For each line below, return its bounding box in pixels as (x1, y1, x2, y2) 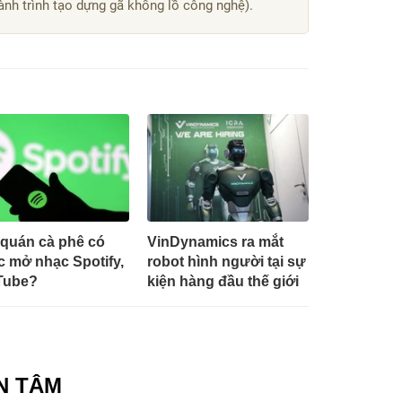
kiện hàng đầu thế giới (146, 273, 299, 289)
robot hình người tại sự (146, 253, 306, 269)
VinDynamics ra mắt (146, 233, 284, 249)
